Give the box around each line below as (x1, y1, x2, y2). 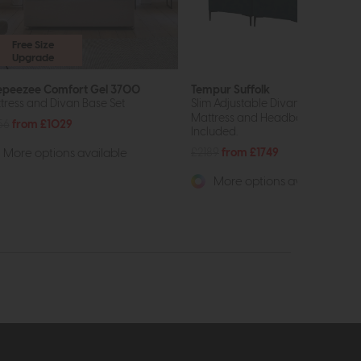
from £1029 (11, 118, 73, 131)
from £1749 (222, 147, 279, 160)
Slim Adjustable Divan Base (191, 97, 327, 110)
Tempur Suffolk (191, 83, 270, 96)
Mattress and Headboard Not (191, 112, 342, 125)
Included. (191, 126, 238, 139)
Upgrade (11, 52, 54, 64)
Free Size (11, 39, 54, 51)
